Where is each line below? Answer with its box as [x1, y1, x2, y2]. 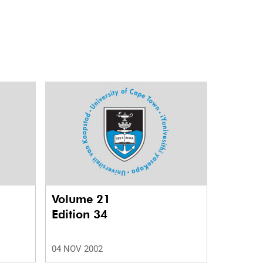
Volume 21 [51, 192, 114, 207]
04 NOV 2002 [51, 244, 103, 255]
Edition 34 [51, 207, 107, 222]
